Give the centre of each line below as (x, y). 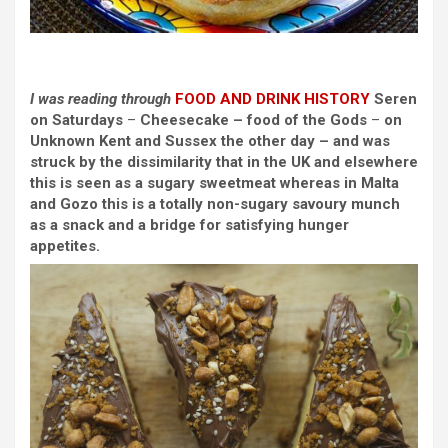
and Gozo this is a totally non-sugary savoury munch (215, 203)
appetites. (65, 245)
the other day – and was (305, 140)
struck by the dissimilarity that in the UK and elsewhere (224, 161)
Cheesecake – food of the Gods (251, 119)
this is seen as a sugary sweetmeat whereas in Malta (214, 182)
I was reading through (102, 98)
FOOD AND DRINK (237, 98)
